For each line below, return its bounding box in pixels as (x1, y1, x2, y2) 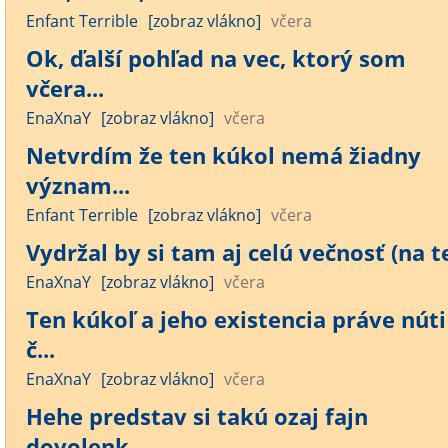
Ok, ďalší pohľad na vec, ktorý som (26, 43, 406, 73)
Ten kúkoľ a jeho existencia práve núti (26, 304, 446, 334)
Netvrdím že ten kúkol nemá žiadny (26, 140, 421, 170)
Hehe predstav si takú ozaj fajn (26, 401, 368, 431)
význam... (26, 170, 130, 200)
